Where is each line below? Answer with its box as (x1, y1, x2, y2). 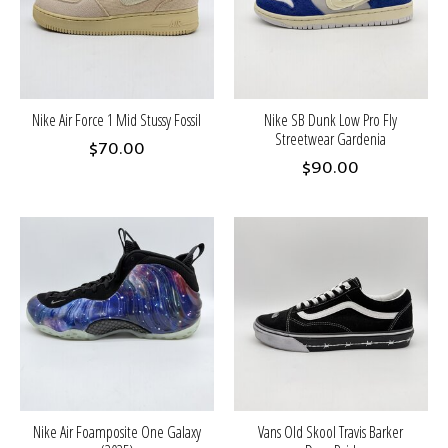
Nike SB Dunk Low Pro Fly (264, 108, 398, 131)
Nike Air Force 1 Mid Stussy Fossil (32, 108, 202, 131)
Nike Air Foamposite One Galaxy (32, 420, 201, 443)
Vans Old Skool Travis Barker (258, 420, 404, 443)
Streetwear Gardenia (275, 127, 387, 150)
